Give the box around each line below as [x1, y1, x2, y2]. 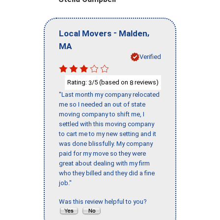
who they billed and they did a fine [59, 169, 155, 177]
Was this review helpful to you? [59, 198, 150, 206]
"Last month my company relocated [59, 91, 160, 99]
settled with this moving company [59, 120, 154, 128]
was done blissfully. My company [59, 140, 153, 148]
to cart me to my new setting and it [59, 130, 156, 138]
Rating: [67, 78, 88, 86]
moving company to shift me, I [59, 110, 144, 118]
